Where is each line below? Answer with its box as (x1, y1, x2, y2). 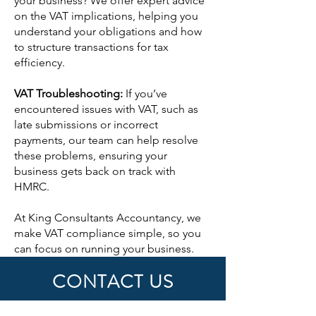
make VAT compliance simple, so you (14, 226, 201, 240)
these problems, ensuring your (14, 149, 167, 162)
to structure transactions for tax (14, 40, 169, 54)
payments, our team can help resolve (14, 133, 198, 147)
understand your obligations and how (14, 25, 202, 38)
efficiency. (14, 56, 65, 69)
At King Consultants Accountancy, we (14, 211, 201, 224)
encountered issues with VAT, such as (14, 102, 198, 116)
